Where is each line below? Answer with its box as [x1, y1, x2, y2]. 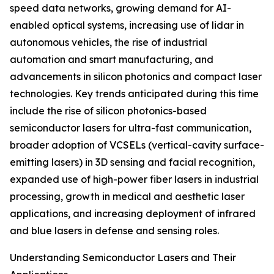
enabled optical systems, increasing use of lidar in [10, 19, 244, 32]
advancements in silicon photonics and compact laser [10, 70, 262, 83]
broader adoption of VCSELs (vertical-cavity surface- [10, 139, 264, 152]
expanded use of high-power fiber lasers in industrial [10, 173, 259, 186]
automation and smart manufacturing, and [10, 53, 213, 66]
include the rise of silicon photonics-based [10, 105, 207, 117]
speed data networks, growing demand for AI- [10, 2, 231, 15]
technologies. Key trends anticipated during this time [10, 87, 259, 100]
